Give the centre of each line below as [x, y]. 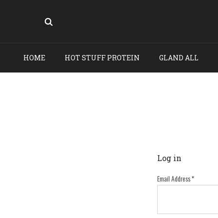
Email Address [174, 178]
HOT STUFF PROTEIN [102, 58]
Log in [169, 158]
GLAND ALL [179, 58]
